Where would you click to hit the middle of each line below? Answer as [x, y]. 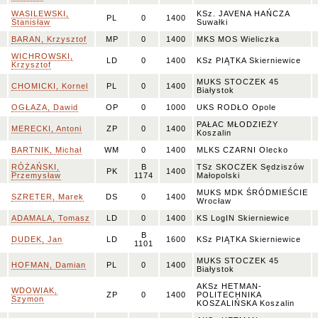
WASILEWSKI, [40, 13]
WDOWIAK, [34, 290]
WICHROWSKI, [42, 56]
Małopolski [218, 175]
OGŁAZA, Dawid [45, 107]
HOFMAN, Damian [49, 265]
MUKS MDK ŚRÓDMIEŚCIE [252, 192]
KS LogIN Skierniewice [243, 218]
